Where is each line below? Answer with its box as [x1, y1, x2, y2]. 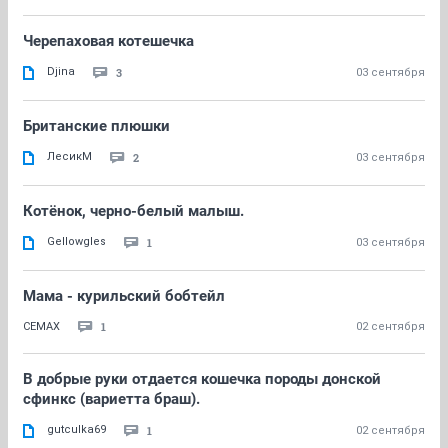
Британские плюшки [23, 117, 170, 135]
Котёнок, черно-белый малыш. [23, 202, 244, 220]
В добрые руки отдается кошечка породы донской [23, 370, 381, 388]
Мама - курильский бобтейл [23, 287, 225, 305]
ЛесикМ [47, 150, 92, 163]
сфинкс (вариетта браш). [23, 390, 200, 408]
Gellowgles [47, 235, 106, 248]
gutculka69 [47, 423, 106, 436]
